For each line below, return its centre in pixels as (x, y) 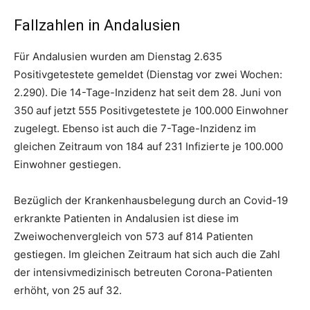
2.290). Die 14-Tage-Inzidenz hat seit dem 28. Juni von (148, 92)
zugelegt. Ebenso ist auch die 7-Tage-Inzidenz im (135, 128)
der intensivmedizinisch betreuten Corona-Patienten (143, 272)
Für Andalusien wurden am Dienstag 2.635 (118, 56)
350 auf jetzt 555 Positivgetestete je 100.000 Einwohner (151, 110)
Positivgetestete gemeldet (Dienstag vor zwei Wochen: (148, 74)
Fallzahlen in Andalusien (97, 25)
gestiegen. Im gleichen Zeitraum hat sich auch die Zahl (147, 254)
